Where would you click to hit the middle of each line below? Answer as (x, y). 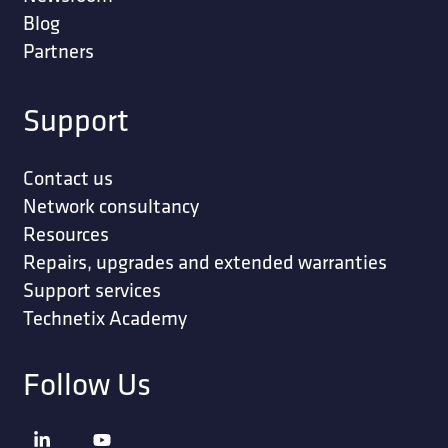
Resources (65, 233)
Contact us (67, 177)
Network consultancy (110, 205)
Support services (91, 289)
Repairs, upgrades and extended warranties (204, 261)
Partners (58, 51)
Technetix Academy (104, 317)
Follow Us (86, 382)
